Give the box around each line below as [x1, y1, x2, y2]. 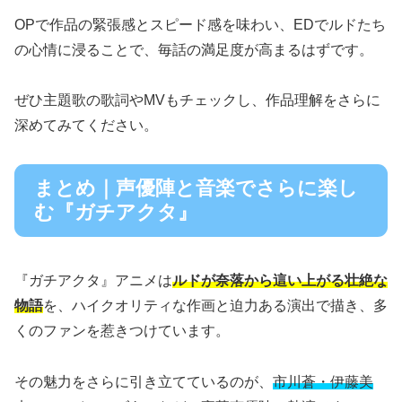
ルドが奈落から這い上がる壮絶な [172, 273, 388, 289]
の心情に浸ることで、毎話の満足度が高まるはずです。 [14, 41, 373, 57]
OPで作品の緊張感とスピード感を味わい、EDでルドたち [14, 16, 386, 32]
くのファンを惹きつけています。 [14, 323, 230, 339]
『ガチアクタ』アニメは [14, 273, 172, 289]
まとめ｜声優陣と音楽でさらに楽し [34, 177, 358, 200]
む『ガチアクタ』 [34, 201, 197, 224]
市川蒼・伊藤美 [273, 374, 373, 390]
